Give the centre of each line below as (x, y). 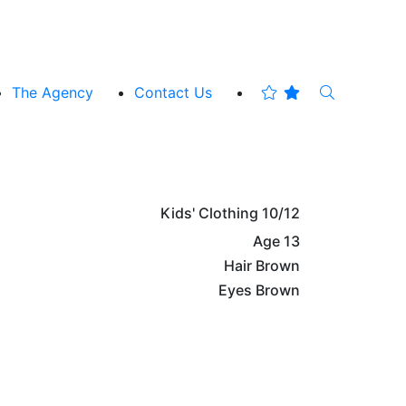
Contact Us (173, 92)
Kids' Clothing (209, 213)
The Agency (53, 92)
